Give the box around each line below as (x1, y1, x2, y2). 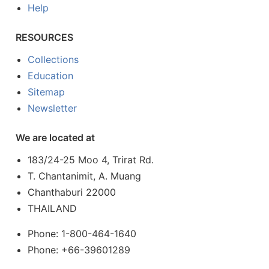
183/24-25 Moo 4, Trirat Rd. (28, 153, 154, 166)
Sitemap (28, 85, 65, 98)
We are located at (15, 131, 95, 144)
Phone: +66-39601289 (28, 243, 131, 256)
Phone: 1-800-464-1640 (28, 227, 137, 240)
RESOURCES (15, 31, 73, 43)
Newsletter (28, 101, 77, 114)
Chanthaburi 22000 (28, 186, 116, 198)
